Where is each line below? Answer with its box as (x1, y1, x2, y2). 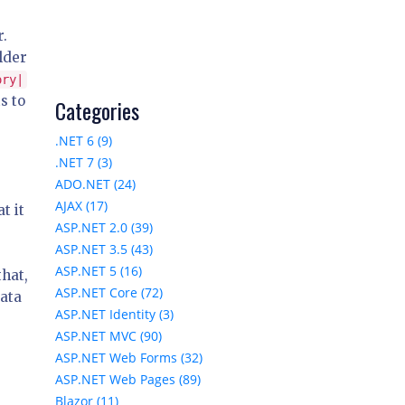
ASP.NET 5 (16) (55, 262, 142, 280)
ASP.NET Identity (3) (55, 306, 174, 324)
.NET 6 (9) (55, 132, 112, 150)
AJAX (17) (55, 197, 108, 215)
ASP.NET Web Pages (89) (55, 371, 201, 389)
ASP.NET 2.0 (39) (55, 219, 153, 237)
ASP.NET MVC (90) (55, 327, 162, 345)
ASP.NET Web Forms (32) (55, 349, 202, 367)
